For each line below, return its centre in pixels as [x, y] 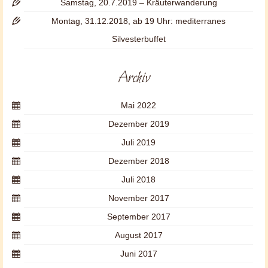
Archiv [134, 78]
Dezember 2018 [138, 161]
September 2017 [138, 217]
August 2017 [138, 235]
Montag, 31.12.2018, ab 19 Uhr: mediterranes [138, 21]
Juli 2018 [138, 179]
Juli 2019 [138, 142]
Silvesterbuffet [138, 39]
